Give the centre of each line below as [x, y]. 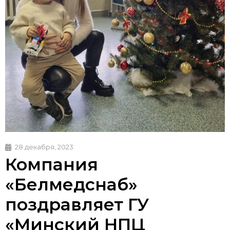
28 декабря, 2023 [44, 147]
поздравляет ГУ [77, 205]
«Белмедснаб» [71, 185]
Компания [52, 165]
